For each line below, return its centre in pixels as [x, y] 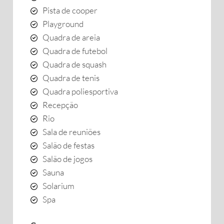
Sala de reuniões [71, 132]
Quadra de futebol [75, 51]
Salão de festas [68, 145]
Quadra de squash [74, 64]
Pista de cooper [70, 10]
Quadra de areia [71, 37]
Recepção [60, 105]
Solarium [58, 186]
